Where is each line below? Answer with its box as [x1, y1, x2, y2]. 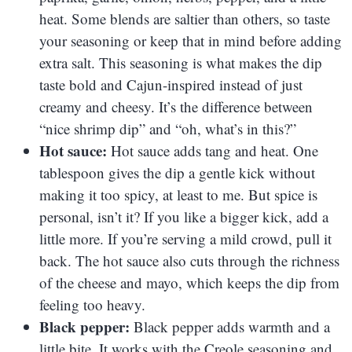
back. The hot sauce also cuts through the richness [39, 250, 339, 270]
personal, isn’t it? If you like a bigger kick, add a [39, 206, 328, 226]
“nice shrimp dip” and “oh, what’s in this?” [39, 118, 296, 138]
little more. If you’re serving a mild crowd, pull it [39, 228, 332, 248]
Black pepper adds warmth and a [130, 316, 330, 336]
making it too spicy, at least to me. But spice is [39, 184, 317, 204]
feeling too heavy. [39, 294, 145, 314]
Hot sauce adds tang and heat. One [107, 140, 318, 160]
